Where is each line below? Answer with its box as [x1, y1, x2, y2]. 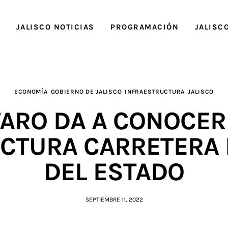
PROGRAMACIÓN [110, 22, 179, 32]
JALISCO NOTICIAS [16, 22, 95, 32]
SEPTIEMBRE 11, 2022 [85, 195, 143, 203]
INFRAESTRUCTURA [125, 88, 185, 96]
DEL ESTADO [44, 156, 184, 187]
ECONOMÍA [14, 88, 48, 96]
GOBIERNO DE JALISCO [50, 88, 122, 96]
